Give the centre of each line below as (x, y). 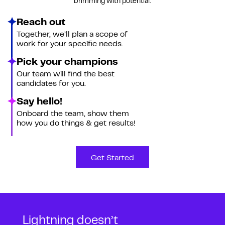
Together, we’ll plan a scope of (72, 34)
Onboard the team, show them (73, 114)
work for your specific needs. (70, 44)
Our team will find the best (65, 74)
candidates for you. (51, 84)
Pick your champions (67, 62)
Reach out (41, 23)
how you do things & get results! (76, 123)
